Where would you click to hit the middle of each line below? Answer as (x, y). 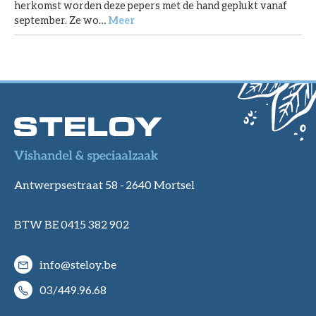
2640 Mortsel (161, 185)
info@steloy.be (78, 265)
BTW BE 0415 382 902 (72, 224)
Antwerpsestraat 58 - (70, 185)
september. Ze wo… (61, 20)
